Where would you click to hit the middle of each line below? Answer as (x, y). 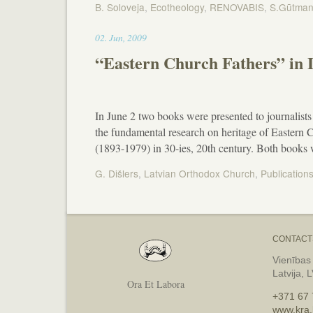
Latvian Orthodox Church (200, 174)
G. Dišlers (117, 174)
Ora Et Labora (155, 284)
